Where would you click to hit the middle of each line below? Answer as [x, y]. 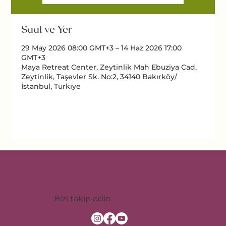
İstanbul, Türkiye [51, 87]
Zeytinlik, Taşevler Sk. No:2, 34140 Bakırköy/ [99, 77]
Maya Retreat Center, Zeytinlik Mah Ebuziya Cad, [109, 67]
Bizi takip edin [82, 198]
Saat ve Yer [47, 29]
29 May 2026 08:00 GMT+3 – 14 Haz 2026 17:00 [102, 48]
